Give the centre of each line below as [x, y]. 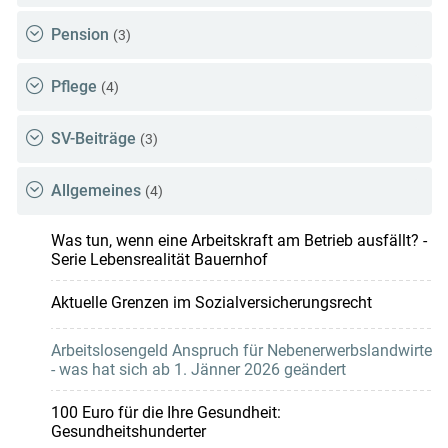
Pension [79, 35]
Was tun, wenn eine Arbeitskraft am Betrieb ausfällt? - [238, 241]
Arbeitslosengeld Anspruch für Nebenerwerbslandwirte [241, 351]
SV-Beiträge [93, 139]
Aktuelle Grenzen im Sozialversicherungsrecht [211, 303]
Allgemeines [95, 191]
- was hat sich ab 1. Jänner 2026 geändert [198, 370]
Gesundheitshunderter [128, 432]
